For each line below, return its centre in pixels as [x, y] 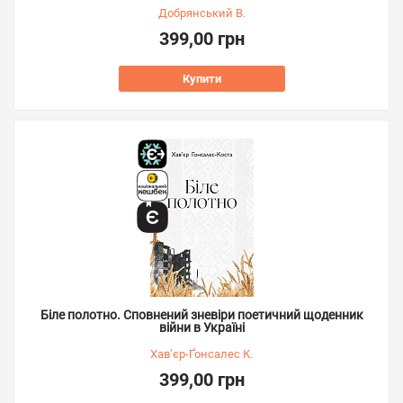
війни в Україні [201, 327]
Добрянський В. [201, 13]
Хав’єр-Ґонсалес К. [201, 354]
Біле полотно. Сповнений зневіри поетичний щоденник [201, 315]
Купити [201, 79]
